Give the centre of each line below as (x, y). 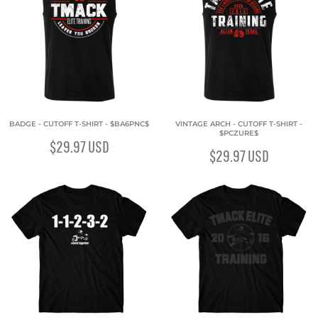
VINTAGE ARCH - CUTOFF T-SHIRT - (239, 124)
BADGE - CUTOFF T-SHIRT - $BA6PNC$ (79, 124)
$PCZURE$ (239, 133)
